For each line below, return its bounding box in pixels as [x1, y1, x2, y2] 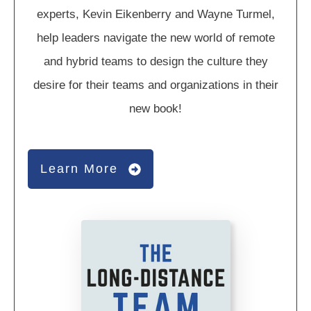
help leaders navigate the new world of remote [36, 31, 275, 45]
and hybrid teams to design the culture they [43, 55, 268, 69]
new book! [129, 102, 182, 116]
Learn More [40, 162, 118, 176]
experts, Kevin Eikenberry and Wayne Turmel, [36, 8, 275, 22]
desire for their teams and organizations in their [33, 78, 278, 92]
